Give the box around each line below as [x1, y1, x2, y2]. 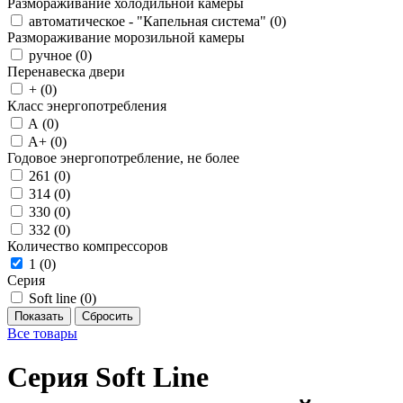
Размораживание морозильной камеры [7, 30, 245, 45]
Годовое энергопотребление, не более [7, 150, 239, 166]
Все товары [7, 326, 77, 341]
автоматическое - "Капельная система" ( [29, 13, 274, 29]
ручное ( [29, 48, 80, 63]
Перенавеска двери [7, 64, 125, 79]
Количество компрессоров [7, 238, 168, 254]
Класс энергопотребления [7, 98, 166, 113]
